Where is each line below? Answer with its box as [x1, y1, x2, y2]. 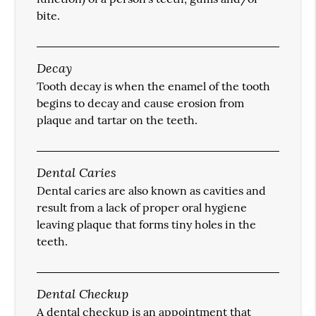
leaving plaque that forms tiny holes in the [37, 217, 257, 232]
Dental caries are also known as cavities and [37, 183, 267, 198]
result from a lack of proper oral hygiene [37, 200, 248, 215]
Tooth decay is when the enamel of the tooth [37, 79, 271, 94]
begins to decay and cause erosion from [37, 96, 245, 111]
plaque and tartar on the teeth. [37, 113, 198, 128]
